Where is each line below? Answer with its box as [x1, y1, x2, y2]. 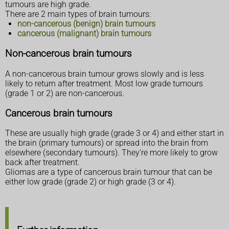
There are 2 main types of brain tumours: [5, 9, 151, 19]
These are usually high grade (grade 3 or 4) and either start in [5, 128, 224, 139]
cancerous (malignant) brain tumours [17, 29, 151, 39]
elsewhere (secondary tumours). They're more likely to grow [5, 148, 218, 158]
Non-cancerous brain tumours [5, 48, 132, 60]
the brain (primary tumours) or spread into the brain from [5, 138, 208, 148]
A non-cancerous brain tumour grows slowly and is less [5, 68, 204, 79]
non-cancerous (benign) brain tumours [17, 19, 155, 29]
